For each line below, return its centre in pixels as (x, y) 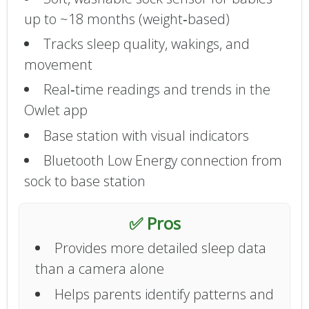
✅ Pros (154, 223)
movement (58, 64)
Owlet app (56, 110)
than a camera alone (100, 269)
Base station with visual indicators (146, 135)
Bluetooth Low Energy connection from (162, 161)
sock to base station (84, 181)
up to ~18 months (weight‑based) (127, 19)
